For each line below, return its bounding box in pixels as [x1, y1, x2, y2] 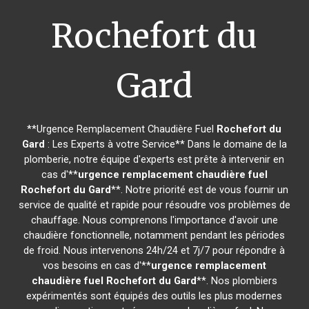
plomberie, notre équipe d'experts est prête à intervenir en [24, 153, 285, 166]
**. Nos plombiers [196, 275, 277, 287]
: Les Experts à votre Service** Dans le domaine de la [44, 138, 287, 150]
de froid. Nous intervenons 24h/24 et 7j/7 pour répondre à [23, 244, 286, 257]
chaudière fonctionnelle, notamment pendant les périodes [23, 229, 286, 241]
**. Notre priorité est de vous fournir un [110, 183, 288, 196]
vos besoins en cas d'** [42, 259, 151, 272]
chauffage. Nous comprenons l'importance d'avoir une [30, 214, 278, 226]
